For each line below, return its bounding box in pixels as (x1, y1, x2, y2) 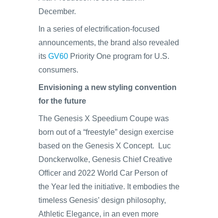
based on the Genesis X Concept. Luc (38, 141, 171, 150)
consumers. (38, 65, 78, 74)
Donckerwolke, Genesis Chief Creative (38, 155, 172, 163)
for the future (38, 96, 86, 105)
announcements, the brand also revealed (38, 38, 179, 47)
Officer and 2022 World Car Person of (38, 168, 167, 177)
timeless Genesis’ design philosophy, (38, 196, 166, 204)
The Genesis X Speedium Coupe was (38, 114, 169, 123)
